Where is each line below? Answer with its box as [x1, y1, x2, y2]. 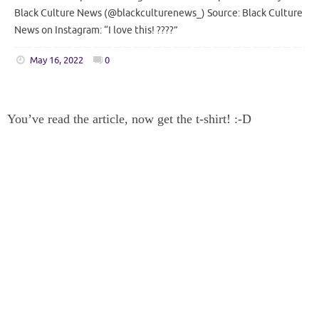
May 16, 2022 [29, 55, 83, 67]
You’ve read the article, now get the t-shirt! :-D [7, 111, 251, 126]
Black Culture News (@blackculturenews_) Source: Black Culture [14, 6, 303, 19]
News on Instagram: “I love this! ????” [14, 23, 178, 36]
